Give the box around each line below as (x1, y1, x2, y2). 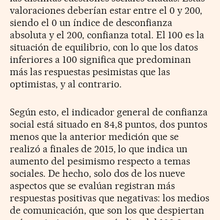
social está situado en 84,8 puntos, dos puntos (10, 118, 208, 131)
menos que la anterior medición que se (10, 131, 179, 143)
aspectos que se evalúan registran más (10, 180, 175, 192)
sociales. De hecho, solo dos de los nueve (10, 167, 186, 180)
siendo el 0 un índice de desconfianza (10, 17, 173, 29)
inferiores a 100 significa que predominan (10, 54, 192, 66)
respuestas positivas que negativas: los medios (10, 192, 210, 204)
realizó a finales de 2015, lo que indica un (10, 143, 188, 155)
